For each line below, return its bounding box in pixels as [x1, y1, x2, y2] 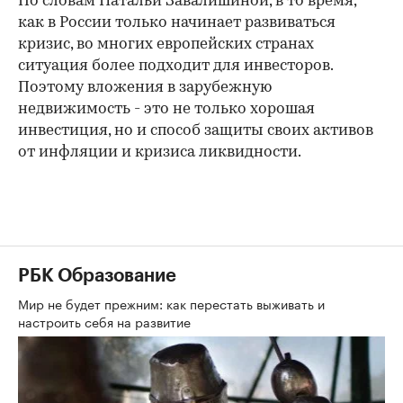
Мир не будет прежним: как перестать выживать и [18, 293, 325, 313]
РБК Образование [18, 267, 176, 285]
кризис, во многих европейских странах [18, 37, 314, 52]
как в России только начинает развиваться [18, 15, 336, 31]
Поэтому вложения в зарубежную [18, 80, 272, 95]
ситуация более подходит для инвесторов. [18, 58, 333, 74]
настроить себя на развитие [18, 311, 194, 331]
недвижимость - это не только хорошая [18, 102, 315, 117]
